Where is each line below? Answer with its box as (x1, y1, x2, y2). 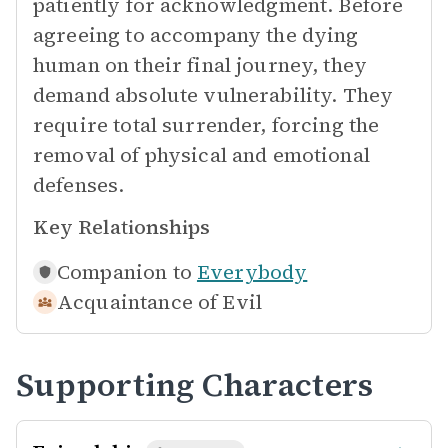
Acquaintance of (57, 288, 218, 316)
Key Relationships (33, 213, 210, 241)
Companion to (57, 258, 192, 286)
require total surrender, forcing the (33, 111, 380, 139)
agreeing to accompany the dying (33, 21, 359, 49)
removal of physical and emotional (33, 141, 370, 169)
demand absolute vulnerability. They (33, 81, 394, 109)
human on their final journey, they (33, 51, 368, 79)
